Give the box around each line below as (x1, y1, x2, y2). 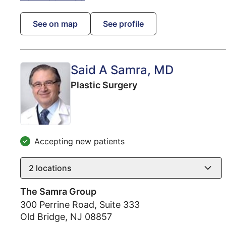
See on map (33, 18, 78, 29)
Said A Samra (71, 62, 147, 77)
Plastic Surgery (71, 79, 137, 90)
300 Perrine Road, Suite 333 (20, 199, 140, 210)
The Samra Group (20, 186, 96, 197)
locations (34, 162, 72, 173)
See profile (103, 18, 144, 29)
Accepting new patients (34, 136, 125, 146)
